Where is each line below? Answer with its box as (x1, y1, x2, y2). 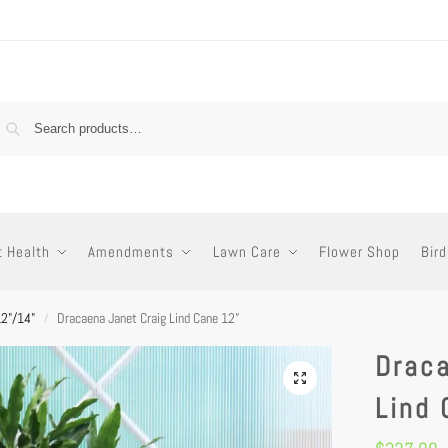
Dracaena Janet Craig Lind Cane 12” (56, 309, 239, 327)
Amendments (88, 242, 175, 261)
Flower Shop (319, 242, 401, 261)
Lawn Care (212, 242, 281, 261)
